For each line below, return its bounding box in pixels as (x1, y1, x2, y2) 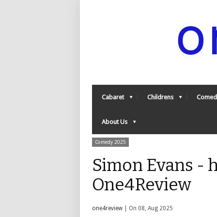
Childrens (147, 93, 173, 101)
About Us (102, 118, 127, 125)
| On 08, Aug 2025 (123, 205, 173, 212)
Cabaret (102, 93, 124, 101)
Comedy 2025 (95, 139, 126, 145)
